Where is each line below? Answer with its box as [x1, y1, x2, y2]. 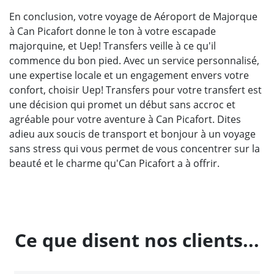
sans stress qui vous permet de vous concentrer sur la [9, 141, 260, 155]
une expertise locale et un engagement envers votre [9, 68, 249, 82]
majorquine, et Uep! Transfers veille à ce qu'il [9, 39, 216, 53]
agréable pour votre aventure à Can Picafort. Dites [9, 112, 241, 126]
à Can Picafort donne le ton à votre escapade [9, 24, 216, 38]
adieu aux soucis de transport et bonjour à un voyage [9, 127, 256, 141]
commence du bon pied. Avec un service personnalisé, [9, 53, 259, 67]
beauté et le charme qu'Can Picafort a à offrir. [9, 156, 220, 170]
